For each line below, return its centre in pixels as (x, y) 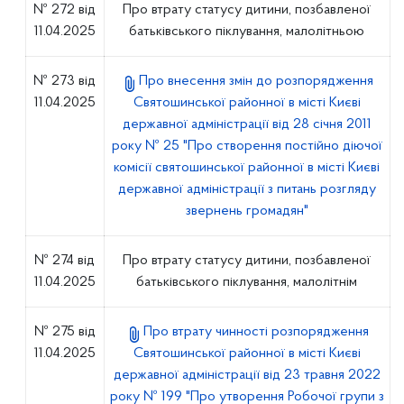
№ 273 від (65, 81)
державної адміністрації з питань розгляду (247, 189)
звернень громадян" (247, 211)
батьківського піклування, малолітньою (247, 32)
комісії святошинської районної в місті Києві (247, 168)
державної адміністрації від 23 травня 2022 (247, 375)
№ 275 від (64, 332)
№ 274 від (65, 261)
